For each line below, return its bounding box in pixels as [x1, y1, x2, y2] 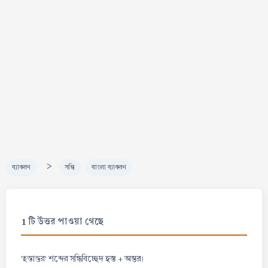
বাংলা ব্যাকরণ [92, 163, 126, 172]
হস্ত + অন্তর [103, 252, 141, 264]
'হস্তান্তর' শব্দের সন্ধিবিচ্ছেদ [21, 252, 103, 264]
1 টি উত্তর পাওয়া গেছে [21, 214, 103, 228]
